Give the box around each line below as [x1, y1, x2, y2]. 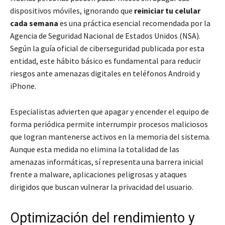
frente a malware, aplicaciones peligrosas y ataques [10, 169, 187, 179]
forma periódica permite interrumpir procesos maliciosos [10, 119, 208, 129]
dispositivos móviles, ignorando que [10, 6, 134, 16]
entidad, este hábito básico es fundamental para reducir [10, 56, 201, 66]
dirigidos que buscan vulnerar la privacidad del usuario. [10, 182, 193, 192]
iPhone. [10, 81, 36, 91]
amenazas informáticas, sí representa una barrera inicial [10, 157, 203, 167]
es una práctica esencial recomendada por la [58, 18, 210, 28]
